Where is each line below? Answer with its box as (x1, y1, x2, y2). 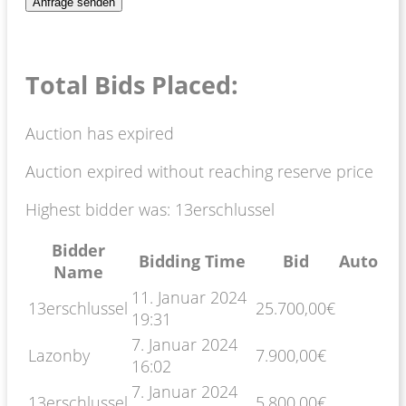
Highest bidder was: (25, 198, 175, 220)
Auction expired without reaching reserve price (25, 159, 373, 182)
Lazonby (28, 343, 90, 366)
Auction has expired (25, 121, 174, 144)
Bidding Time (138, 249, 246, 272)
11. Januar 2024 (131, 285, 246, 308)
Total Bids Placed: (25, 68, 238, 102)
